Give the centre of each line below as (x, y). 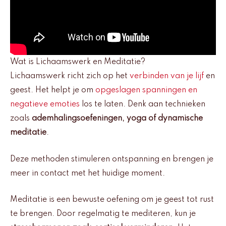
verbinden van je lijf (167, 76)
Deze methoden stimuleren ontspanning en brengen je (112, 159)
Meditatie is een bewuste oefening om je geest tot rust (112, 200)
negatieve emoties (45, 105)
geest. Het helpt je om (53, 91)
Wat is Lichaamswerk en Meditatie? (78, 62)
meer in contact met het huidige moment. (88, 173)
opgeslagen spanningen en (146, 91)
